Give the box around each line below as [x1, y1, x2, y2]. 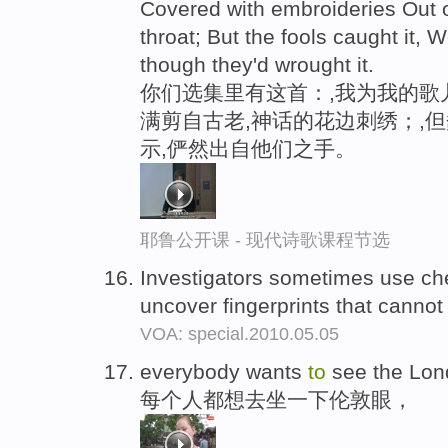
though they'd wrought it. [140, 53, 374, 77]
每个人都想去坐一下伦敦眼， [140, 387, 413, 411]
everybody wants [140, 359, 308, 383]
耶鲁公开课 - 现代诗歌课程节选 [140, 230, 390, 251]
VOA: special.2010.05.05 [140, 323, 339, 344]
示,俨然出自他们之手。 [140, 137, 356, 161]
